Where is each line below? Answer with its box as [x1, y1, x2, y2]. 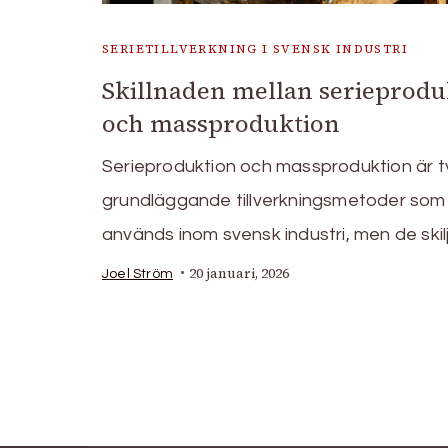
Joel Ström [102, 266, 173, 281]
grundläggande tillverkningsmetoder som [102, 190, 446, 210]
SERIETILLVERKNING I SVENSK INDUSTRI [102, 40, 408, 57]
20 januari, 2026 [189, 263, 289, 283]
